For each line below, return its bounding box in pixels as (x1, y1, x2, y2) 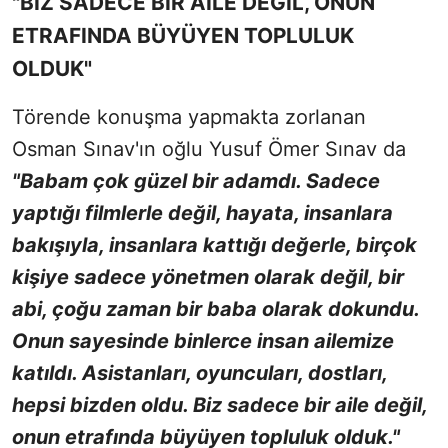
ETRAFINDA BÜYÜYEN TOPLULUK (12, 23, 354, 49)
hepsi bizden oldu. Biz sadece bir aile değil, (12, 393, 427, 418)
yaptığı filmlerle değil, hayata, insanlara (12, 201, 393, 226)
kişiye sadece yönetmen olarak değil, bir (12, 265, 404, 290)
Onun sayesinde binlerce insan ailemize (12, 329, 394, 354)
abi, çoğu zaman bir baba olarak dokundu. (12, 297, 419, 322)
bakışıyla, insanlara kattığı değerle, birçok (12, 233, 417, 258)
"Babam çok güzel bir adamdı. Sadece (12, 169, 380, 194)
